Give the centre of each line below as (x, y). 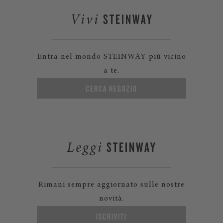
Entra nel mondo (70, 57)
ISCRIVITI (111, 216)
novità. (111, 199)
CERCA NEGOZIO (111, 88)
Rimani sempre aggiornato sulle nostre (111, 185)
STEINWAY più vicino (145, 57)
